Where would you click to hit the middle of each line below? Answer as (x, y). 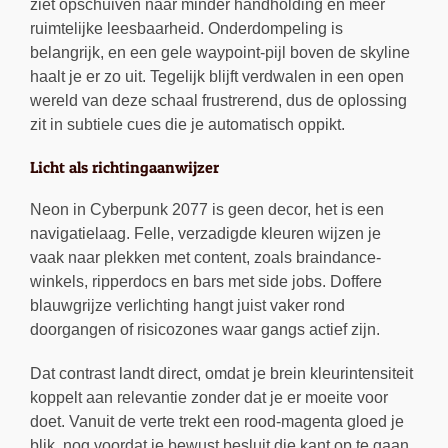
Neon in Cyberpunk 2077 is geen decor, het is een (207, 210)
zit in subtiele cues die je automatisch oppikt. (187, 125)
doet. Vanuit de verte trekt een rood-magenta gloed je (217, 422)
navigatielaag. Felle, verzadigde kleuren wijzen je (205, 234)
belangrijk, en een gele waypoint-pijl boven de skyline (220, 53)
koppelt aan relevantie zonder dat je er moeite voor (209, 398)
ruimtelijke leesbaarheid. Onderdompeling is (186, 29)
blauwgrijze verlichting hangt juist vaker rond (187, 306)
